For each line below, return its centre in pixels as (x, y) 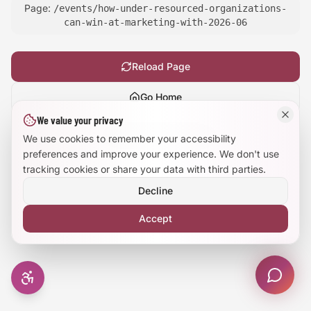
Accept (155, 218)
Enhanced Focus (87, 133)
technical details (174, 136)
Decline (155, 191)
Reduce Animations (94, 95)
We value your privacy (80, 120)
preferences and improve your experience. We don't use (151, 154)
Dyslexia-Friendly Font (101, 59)
